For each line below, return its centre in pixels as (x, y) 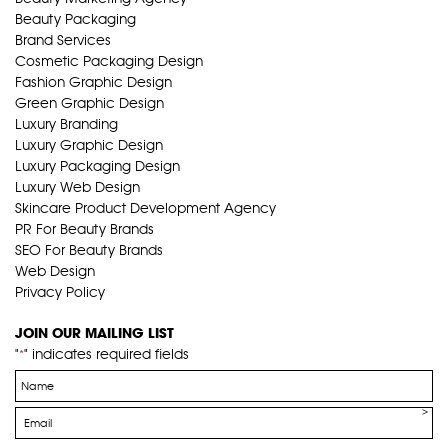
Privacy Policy (60, 292)
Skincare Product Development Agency (145, 208)
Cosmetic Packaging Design (109, 61)
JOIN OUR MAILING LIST (94, 333)
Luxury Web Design (77, 187)
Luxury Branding (66, 124)
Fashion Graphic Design (93, 82)
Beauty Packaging (75, 19)
